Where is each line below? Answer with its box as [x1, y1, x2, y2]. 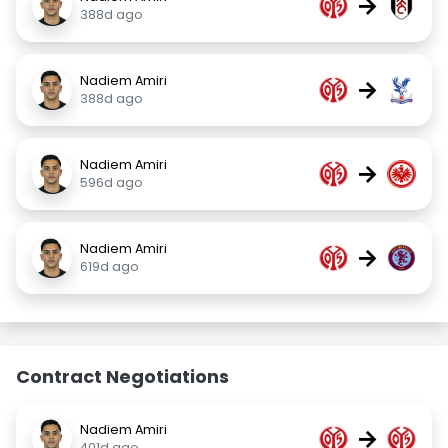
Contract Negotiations [16, 364, 229, 389]
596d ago [80, 174, 143, 191]
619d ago [80, 258, 139, 275]
